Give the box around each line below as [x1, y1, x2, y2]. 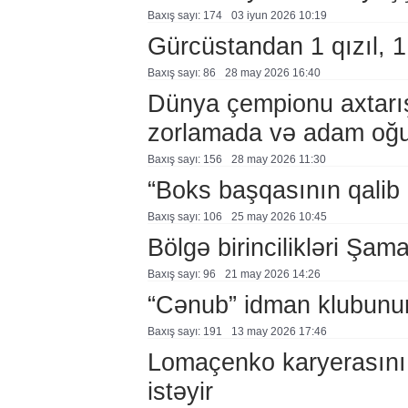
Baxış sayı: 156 [147, 153, 222, 166]
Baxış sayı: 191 [147, 325, 222, 338]
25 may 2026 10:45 [230, 210, 327, 223]
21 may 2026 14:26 [224, 268, 321, 280]
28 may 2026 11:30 [230, 153, 326, 166]
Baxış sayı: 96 [147, 268, 216, 280]
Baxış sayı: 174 [147, 9, 222, 22]
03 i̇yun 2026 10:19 [230, 9, 327, 22]
